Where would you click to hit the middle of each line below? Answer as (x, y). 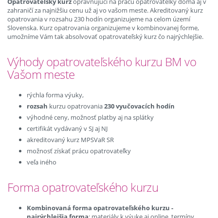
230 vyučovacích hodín (139, 106)
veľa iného (42, 162)
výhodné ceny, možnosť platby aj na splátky (90, 117)
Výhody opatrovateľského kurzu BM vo (102, 62)
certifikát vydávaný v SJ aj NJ (67, 128)
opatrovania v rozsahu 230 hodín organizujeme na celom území (99, 19)
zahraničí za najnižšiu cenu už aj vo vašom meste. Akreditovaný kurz (105, 10)
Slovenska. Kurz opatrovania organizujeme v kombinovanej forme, (103, 28)
